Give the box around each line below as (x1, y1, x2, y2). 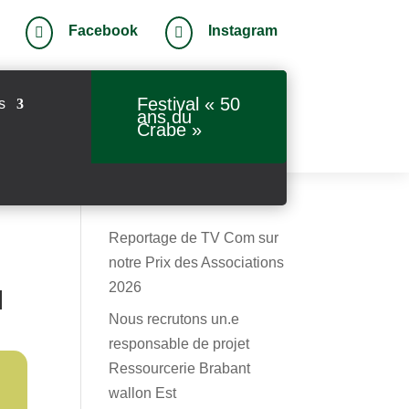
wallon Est (109, 385, 177, 401)
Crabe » (137, 120, 203, 140)
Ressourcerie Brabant (109, 361, 251, 376)
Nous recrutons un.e (109, 311, 240, 327)
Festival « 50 (137, 94, 241, 114)
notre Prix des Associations (109, 255, 285, 270)
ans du (137, 107, 193, 127)
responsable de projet (109, 336, 250, 351)
